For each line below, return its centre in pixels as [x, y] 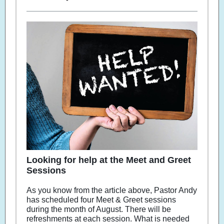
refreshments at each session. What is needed [108, 219]
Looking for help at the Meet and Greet [109, 160]
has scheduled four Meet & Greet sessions [101, 200]
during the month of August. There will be [99, 209]
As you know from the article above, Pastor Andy [112, 190]
